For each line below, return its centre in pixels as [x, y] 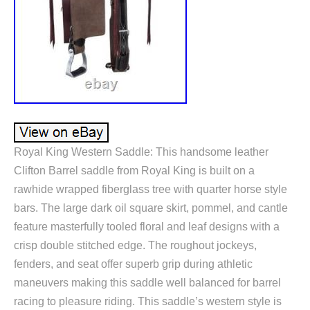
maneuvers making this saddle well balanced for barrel [147, 283]
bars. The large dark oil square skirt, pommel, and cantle [151, 208]
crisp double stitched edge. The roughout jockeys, [135, 246]
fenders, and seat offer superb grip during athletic [133, 264]
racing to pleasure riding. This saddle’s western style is [148, 302]
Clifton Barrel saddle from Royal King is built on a [134, 171]
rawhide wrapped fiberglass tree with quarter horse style [151, 190]
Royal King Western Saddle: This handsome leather [141, 152]
